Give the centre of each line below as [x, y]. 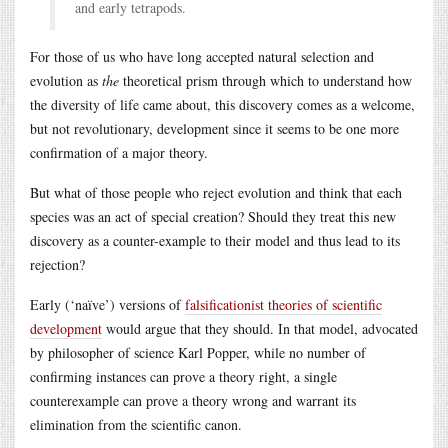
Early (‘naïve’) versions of [107, 304]
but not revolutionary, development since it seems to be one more [214, 128]
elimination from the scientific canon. [136, 424]
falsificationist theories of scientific [283, 304]
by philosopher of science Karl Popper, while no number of [198, 352]
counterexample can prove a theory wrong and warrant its [193, 400]
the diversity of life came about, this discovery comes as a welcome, [222, 104]
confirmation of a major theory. [119, 152]
